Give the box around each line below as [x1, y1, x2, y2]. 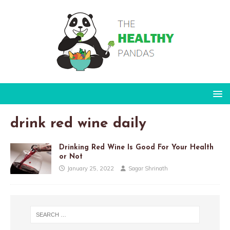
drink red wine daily [10, 117, 146, 131]
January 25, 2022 [67, 165, 114, 172]
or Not [59, 153, 83, 161]
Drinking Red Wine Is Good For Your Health [59, 144, 214, 151]
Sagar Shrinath [128, 165, 168, 172]
